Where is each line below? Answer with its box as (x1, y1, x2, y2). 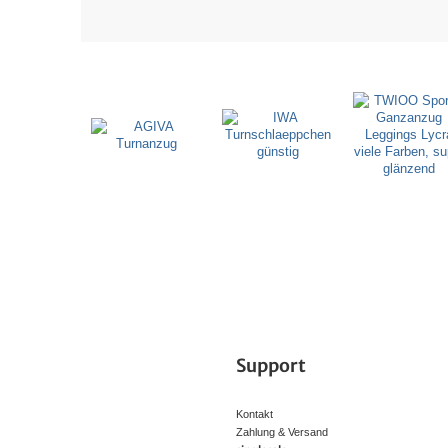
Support (236, 354, 306, 378)
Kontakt (236, 408, 273, 420)
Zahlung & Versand (236, 426, 328, 438)
